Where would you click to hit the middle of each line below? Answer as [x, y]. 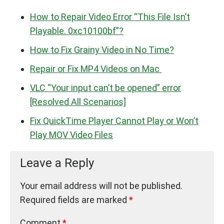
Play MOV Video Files [71, 135]
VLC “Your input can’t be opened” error [105, 88]
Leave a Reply [57, 163]
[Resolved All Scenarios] [78, 102]
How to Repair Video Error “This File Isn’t [110, 17]
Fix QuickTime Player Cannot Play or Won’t [114, 121]
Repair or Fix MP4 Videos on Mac [96, 69]
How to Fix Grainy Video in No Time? [102, 50]
